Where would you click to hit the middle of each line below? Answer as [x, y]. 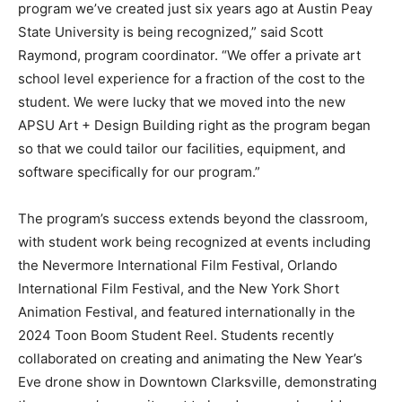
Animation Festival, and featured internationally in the [187, 311]
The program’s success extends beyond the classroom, [193, 218]
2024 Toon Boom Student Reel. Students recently [176, 335]
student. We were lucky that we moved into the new [182, 101]
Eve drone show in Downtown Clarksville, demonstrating [197, 381]
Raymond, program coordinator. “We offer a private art [189, 55]
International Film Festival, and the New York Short [179, 288]
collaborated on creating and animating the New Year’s [190, 358]
